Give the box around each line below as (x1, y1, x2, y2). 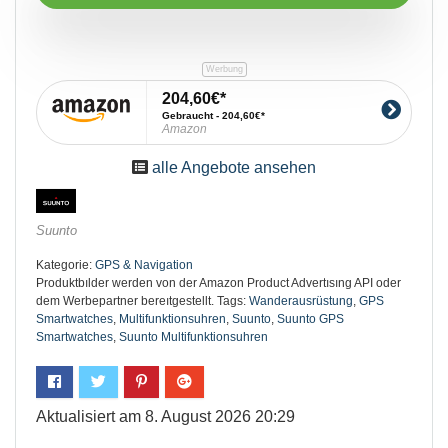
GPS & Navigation (95, 257, 193, 272)
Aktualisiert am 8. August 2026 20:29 (36, 407, 295, 425)
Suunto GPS (277, 311, 344, 326)
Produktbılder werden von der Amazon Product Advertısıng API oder (36, 275, 401, 290)
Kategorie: (36, 257, 95, 272)
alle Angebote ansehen (152, 158, 316, 176)
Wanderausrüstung (249, 293, 353, 308)
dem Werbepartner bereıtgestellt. (36, 293, 214, 308)
